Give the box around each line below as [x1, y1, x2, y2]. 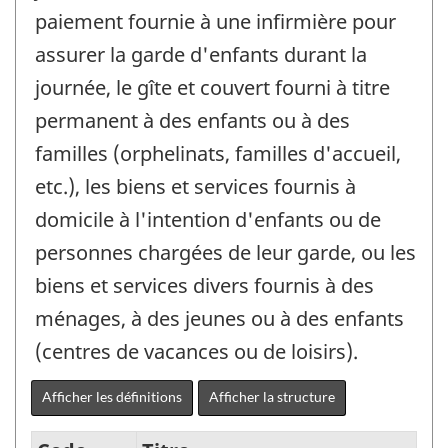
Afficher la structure [209, 387, 335, 405]
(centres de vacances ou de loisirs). [35, 337, 358, 365]
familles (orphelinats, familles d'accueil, [35, 139, 401, 167]
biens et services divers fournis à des [35, 271, 374, 299]
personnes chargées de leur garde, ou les [35, 238, 416, 266]
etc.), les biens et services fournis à [35, 172, 356, 200]
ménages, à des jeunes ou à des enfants [35, 304, 404, 332]
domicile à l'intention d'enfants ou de [35, 205, 381, 233]
